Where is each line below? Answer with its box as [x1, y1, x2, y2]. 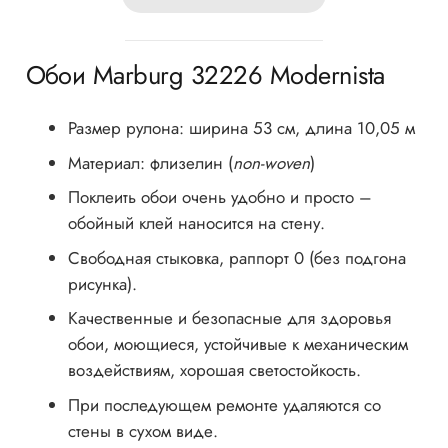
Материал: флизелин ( [68, 150, 233, 175]
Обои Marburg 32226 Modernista [25, 56, 385, 94]
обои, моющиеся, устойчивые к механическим [68, 332, 408, 357]
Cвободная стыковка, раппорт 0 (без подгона [68, 245, 406, 270]
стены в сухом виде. [68, 418, 218, 443]
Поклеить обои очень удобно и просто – [68, 185, 372, 210]
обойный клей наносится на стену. [68, 211, 325, 236]
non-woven [233, 150, 310, 175]
